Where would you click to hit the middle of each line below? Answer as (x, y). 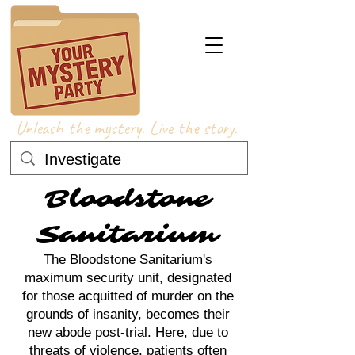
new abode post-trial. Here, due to (128, 332)
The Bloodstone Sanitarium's (128, 260)
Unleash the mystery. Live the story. (129, 128)
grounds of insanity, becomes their (128, 314)
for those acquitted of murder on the (128, 296)
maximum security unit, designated (128, 278)
